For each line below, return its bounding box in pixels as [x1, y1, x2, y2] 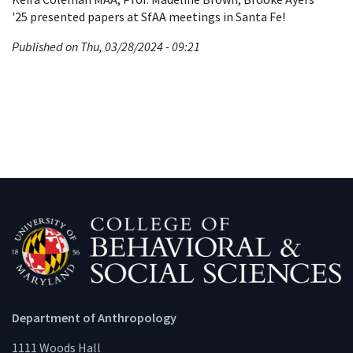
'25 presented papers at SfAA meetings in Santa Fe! [12, 9, 285, 25]
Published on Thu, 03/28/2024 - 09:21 [12, 39, 200, 55]
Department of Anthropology [12, 309, 176, 325]
